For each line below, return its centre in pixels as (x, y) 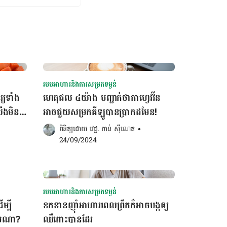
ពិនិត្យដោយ (74, 129)
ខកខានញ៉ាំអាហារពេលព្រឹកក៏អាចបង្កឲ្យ (106, 205)
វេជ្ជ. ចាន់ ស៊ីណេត (112, 129)
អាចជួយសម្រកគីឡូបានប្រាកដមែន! (100, 112)
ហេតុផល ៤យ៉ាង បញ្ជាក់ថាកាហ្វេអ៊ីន (102, 98)
